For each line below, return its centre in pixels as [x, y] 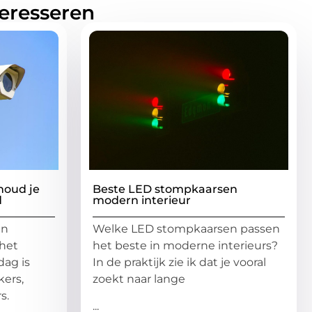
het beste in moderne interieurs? [185, 246]
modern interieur [142, 201]
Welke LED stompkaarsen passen [186, 229]
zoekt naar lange [139, 279]
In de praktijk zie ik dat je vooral [179, 263]
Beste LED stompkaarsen [165, 189]
